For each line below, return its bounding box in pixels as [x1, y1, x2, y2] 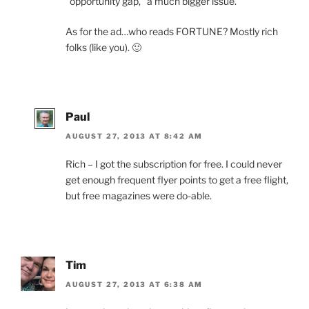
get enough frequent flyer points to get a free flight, [66, 174, 288, 186]
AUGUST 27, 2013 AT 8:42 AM [66, 132, 203, 141]
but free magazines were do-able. [66, 190, 212, 202]
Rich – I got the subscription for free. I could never [66, 158, 282, 170]
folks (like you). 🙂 [66, 41, 141, 53]
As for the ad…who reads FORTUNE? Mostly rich [66, 25, 278, 37]
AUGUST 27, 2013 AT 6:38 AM [66, 280, 203, 289]
